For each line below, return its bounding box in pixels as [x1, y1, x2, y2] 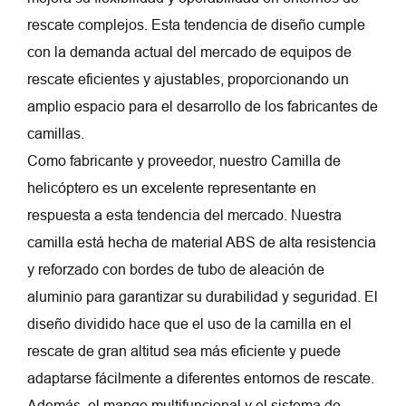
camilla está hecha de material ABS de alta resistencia [27, 235, 376, 251]
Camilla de [271, 153, 341, 169]
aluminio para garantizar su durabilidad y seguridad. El [27, 289, 378, 305]
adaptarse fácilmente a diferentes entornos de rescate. [27, 371, 374, 387]
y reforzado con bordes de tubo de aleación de [27, 262, 324, 278]
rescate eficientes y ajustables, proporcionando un [27, 72, 349, 88]
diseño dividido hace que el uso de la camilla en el [27, 316, 352, 333]
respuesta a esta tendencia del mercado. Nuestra [27, 208, 342, 224]
